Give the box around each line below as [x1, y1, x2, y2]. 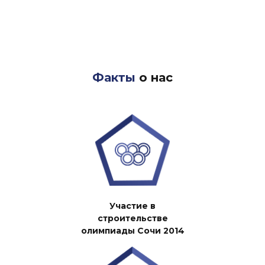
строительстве [97, 212, 168, 224]
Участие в [109, 200, 156, 211]
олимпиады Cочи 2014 [80, 225, 185, 236]
